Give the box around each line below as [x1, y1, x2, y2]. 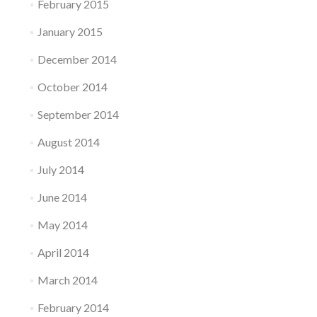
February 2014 [37, 301, 109, 314]
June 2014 [37, 190, 87, 204]
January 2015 [37, 25, 103, 38]
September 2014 [37, 108, 119, 121]
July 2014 [37, 163, 84, 176]
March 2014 [37, 273, 98, 287]
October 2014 [37, 80, 108, 93]
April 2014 [37, 246, 89, 259]
